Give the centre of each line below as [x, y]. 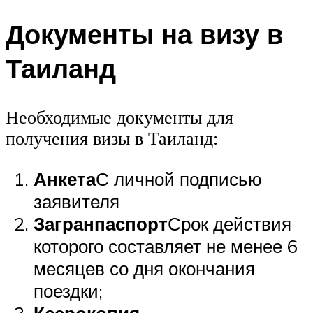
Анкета [65, 179]
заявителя [77, 201]
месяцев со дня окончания [144, 268]
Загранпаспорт [101, 223]
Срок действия [230, 223]
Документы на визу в [144, 34]
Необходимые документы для [119, 118]
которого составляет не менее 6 [166, 246]
